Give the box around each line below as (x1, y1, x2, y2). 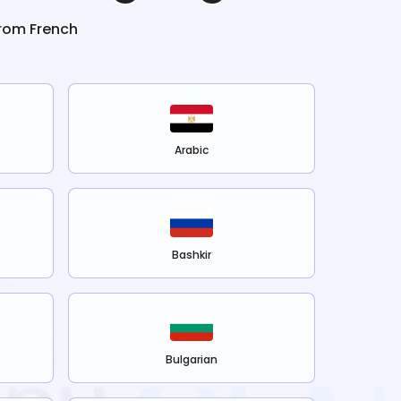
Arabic (174, 142, 209, 158)
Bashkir (171, 247, 212, 263)
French (30, 19, 78, 40)
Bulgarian (165, 352, 218, 368)
